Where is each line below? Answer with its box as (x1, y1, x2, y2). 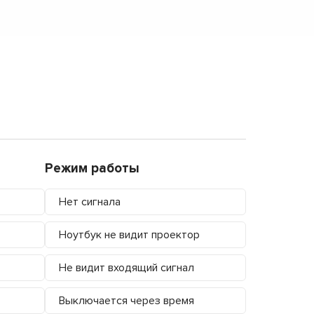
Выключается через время (58, 293, 194, 308)
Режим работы (44, 160, 139, 177)
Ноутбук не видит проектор (58, 227, 200, 242)
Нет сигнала (58, 194, 121, 209)
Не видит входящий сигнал (58, 260, 194, 275)
